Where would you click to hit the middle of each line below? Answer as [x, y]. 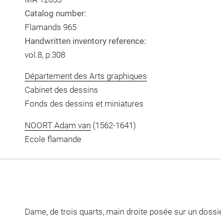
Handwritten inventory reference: [85, 41]
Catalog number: [55, 13]
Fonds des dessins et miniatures [84, 104]
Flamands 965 [50, 27]
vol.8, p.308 [45, 55]
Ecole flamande [53, 139]
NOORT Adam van [57, 125]
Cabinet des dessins [61, 90]
